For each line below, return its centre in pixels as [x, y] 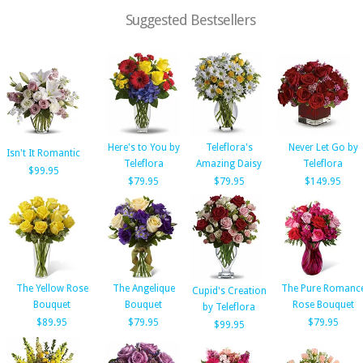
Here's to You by [143, 147]
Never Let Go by [323, 147]
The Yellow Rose [52, 288]
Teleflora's [229, 147]
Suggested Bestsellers [190, 20]
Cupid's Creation [229, 291]
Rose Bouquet [323, 305]
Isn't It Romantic [43, 153]
